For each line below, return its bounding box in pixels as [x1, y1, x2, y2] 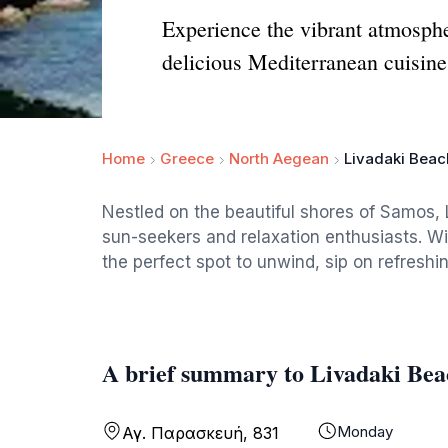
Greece [160, 149, 214, 168]
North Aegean [229, 149, 329, 168]
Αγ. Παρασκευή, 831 [122, 423, 279, 443]
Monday [336, 422, 393, 441]
